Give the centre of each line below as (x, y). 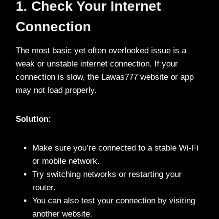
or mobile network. (66, 161)
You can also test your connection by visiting (114, 200)
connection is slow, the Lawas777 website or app (105, 77)
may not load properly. (56, 90)
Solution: (33, 119)
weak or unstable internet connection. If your (97, 64)
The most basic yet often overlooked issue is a (101, 50)
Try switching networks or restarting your (107, 174)
